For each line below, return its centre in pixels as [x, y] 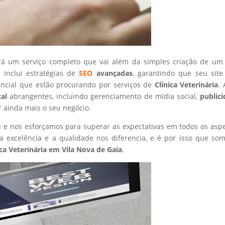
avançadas [113, 73]
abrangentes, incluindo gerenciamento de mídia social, [105, 96]
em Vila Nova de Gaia [85, 149]
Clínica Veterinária [186, 84]
